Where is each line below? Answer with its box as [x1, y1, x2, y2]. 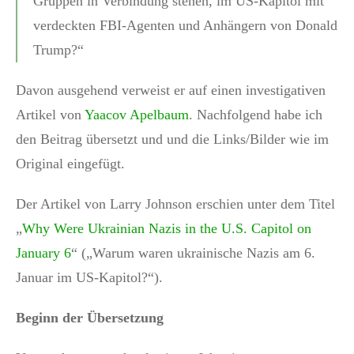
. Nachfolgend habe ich [189, 106, 322, 122]
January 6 [16, 244, 71, 261]
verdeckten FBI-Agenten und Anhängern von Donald [33, 17, 337, 33]
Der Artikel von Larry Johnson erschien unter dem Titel [16, 195, 335, 212]
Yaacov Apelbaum [85, 106, 189, 122]
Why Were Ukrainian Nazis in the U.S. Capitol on [22, 220, 311, 236]
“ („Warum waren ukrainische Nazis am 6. [71, 244, 315, 261]
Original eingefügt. [16, 155, 125, 171]
